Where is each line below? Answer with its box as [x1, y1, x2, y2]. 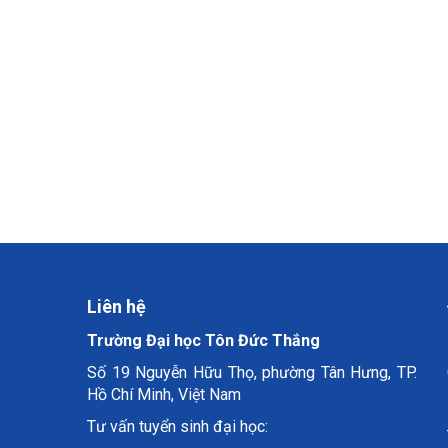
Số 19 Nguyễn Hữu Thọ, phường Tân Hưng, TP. [87, 363, 417, 382]
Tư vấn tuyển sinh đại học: [87, 417, 268, 436]
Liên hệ [87, 296, 146, 317]
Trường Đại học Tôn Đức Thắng [87, 331, 320, 350]
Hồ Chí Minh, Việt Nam [87, 385, 241, 404]
